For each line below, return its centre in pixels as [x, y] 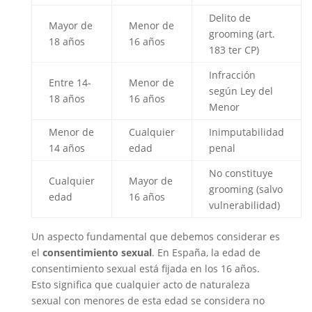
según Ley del [241, 91]
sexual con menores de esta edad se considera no [148, 301]
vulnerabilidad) [244, 205]
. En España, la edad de [206, 252]
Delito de [229, 18]
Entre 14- [70, 83]
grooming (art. [242, 34]
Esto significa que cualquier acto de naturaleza [140, 284]
